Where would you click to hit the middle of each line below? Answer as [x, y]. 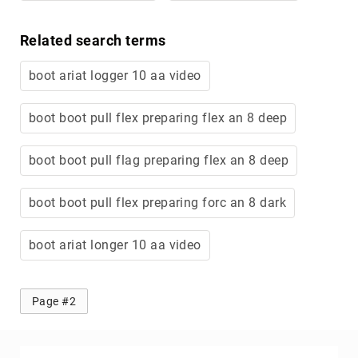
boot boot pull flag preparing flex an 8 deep [159, 160]
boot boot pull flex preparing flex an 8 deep [158, 117]
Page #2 [54, 301]
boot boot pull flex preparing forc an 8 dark [158, 202]
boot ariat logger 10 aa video [115, 75]
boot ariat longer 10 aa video [115, 245]
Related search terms [93, 40]
